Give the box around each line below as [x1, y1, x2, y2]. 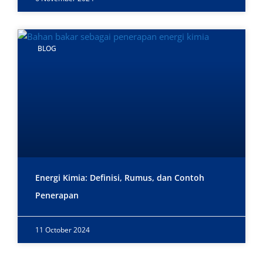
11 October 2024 [35, 225, 90, 235]
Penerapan [35, 190, 79, 201]
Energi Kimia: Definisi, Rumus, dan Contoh [35, 172, 204, 184]
